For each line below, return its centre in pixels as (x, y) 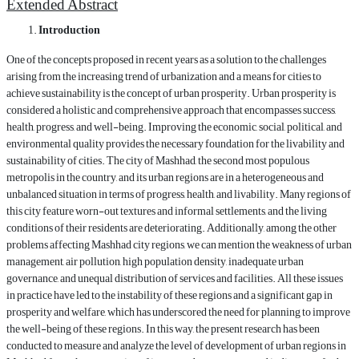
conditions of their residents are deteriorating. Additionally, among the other (171, 228)
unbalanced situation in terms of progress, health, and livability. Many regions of (179, 195)
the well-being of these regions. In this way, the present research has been (163, 329)
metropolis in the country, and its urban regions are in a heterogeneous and (165, 178)
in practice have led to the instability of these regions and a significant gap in (169, 296)
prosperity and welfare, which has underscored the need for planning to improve (178, 313)
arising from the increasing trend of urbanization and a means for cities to (164, 77)
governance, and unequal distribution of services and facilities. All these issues (175, 279)
